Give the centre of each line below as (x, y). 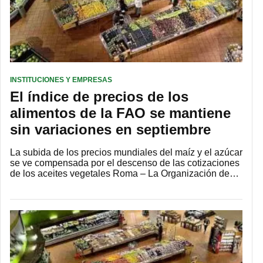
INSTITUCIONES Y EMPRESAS (61, 80)
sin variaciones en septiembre (110, 130)
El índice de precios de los (99, 97)
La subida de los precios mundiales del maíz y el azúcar (126, 153)
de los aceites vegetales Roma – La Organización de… (124, 174)
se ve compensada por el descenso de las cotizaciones (125, 163)
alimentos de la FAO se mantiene (120, 113)
